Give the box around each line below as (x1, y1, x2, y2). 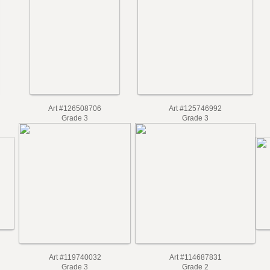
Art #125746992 (169, 104, 222, 113)
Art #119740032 (48, 253, 101, 262)
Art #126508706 (48, 104, 101, 113)
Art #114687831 (169, 253, 222, 262)
